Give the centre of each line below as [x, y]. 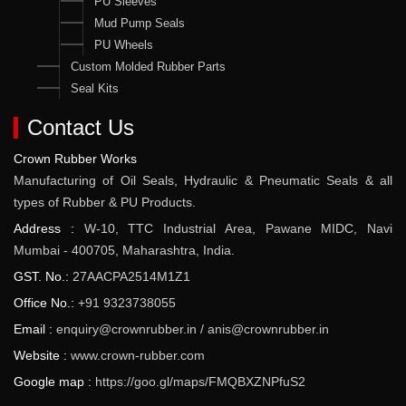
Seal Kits [95, 88]
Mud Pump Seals [140, 23]
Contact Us [81, 127]
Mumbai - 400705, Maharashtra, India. [124, 250]
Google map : [54, 381]
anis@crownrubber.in [268, 329]
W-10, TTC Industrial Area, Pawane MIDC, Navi [238, 228]
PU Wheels [124, 44]
